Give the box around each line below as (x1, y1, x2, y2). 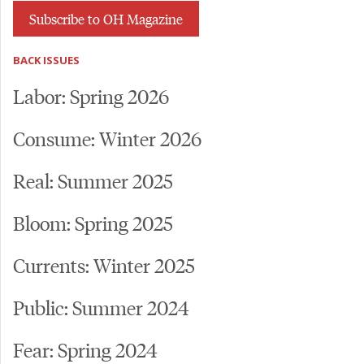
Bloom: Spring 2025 (13, 209, 173, 235)
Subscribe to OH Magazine (29, 8, 183, 28)
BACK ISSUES (13, 52, 80, 67)
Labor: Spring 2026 (13, 82, 169, 108)
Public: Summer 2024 (13, 293, 189, 319)
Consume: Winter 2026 (13, 124, 201, 150)
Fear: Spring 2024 (13, 336, 158, 362)
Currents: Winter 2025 (13, 251, 195, 277)
